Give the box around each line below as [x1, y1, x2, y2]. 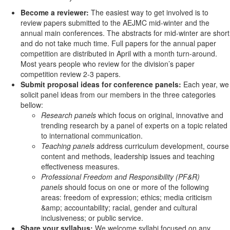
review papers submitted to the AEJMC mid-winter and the [21, 17, 209, 28]
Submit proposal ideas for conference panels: [21, 79, 181, 89]
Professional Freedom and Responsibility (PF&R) [41, 171, 200, 182]
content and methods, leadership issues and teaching [41, 151, 215, 161]
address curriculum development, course [97, 141, 229, 151]
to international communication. [41, 130, 143, 141]
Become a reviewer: [21, 7, 91, 17]
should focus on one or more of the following [65, 182, 209, 192]
